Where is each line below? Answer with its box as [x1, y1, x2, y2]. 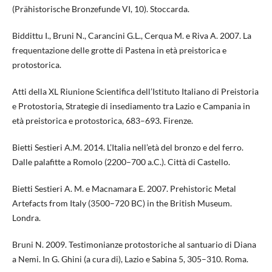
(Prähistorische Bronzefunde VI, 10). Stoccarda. [12, 4, 189, 15]
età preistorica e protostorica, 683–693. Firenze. [12, 115, 193, 126]
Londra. [12, 212, 41, 223]
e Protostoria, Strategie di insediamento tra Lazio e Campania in [12, 101, 250, 112]
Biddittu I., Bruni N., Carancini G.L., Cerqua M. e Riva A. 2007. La [12, 30, 251, 41]
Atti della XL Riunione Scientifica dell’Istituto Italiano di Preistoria [12, 86, 259, 97]
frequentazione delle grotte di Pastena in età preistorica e [12, 45, 226, 56]
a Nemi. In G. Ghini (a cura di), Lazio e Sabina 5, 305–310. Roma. [12, 254, 248, 265]
